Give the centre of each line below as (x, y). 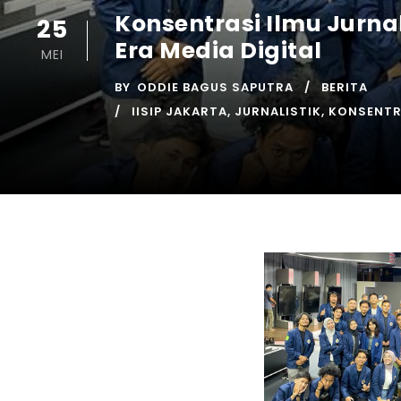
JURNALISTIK (278, 111)
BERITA (345, 87)
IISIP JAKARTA (179, 111)
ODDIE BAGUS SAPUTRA (215, 87)
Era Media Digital (218, 50)
